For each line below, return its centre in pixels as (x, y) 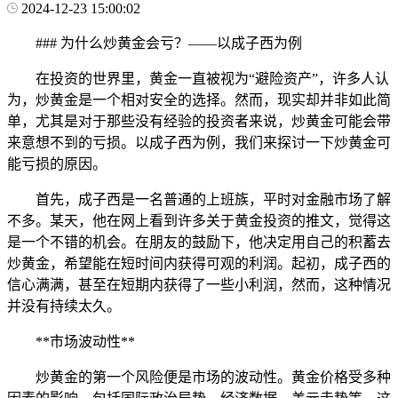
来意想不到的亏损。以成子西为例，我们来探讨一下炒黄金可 (199, 142)
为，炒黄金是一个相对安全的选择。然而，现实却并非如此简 (199, 99)
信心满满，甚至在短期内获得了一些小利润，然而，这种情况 (199, 284)
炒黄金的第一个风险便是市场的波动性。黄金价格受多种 (213, 377)
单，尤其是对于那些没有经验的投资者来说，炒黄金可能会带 (199, 121)
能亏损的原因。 (57, 163)
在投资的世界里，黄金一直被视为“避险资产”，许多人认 (212, 78)
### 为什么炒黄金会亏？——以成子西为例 (169, 43)
